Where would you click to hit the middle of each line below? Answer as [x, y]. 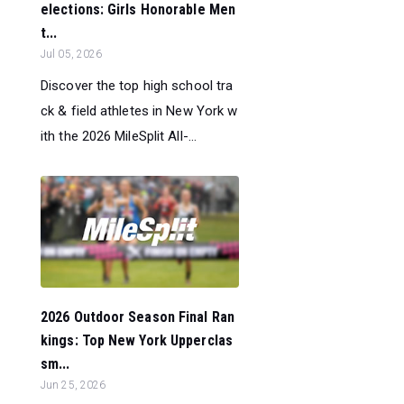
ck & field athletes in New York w [139, 110]
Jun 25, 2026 [73, 385]
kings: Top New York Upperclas [137, 340]
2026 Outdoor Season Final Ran [138, 317]
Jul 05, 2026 [72, 54]
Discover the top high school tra [137, 85]
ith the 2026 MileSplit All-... [119, 136]
